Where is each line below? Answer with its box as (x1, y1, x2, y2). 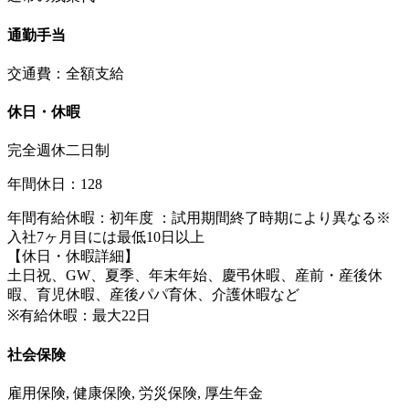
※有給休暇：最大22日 (7, 308, 151, 324)
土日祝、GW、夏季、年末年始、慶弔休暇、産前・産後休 (7, 267, 383, 284)
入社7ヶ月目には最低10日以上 (7, 229, 204, 246)
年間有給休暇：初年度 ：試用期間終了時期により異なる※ (7, 210, 391, 226)
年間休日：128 (7, 176, 102, 193)
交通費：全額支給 (7, 65, 124, 81)
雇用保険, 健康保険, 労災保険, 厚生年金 (7, 385, 263, 402)
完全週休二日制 (7, 142, 110, 159)
